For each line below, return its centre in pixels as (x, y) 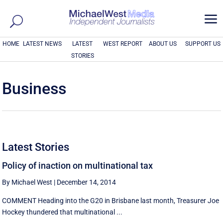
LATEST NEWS (43, 44)
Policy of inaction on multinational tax (78, 166)
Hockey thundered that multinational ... (62, 212)
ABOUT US (163, 44)
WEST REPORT (122, 44)
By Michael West (27, 182)
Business (34, 89)
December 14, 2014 (87, 182)
